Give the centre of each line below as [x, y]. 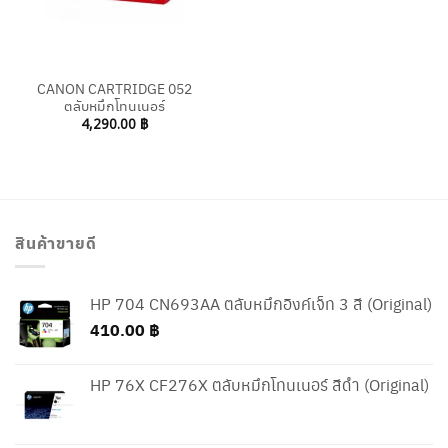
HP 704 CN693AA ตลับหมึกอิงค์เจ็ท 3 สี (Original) [261, 304]
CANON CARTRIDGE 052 [114, 88]
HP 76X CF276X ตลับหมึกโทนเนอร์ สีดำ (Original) [259, 385]
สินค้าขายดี [56, 242]
